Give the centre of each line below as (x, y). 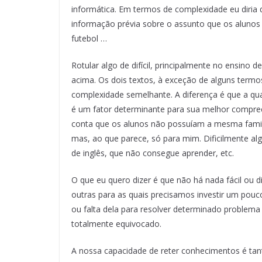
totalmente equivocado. (116, 223)
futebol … (89, 38)
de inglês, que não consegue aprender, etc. (153, 153)
